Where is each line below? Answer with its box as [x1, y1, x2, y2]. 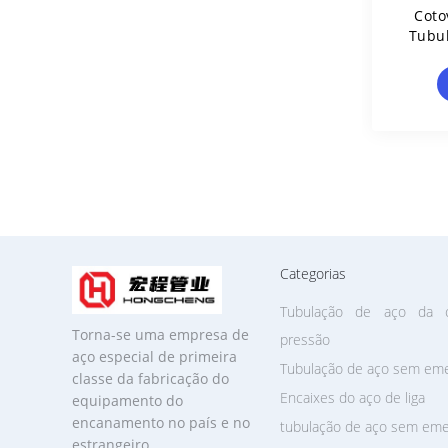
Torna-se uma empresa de [72, 325, 249, 344]
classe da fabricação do [72, 369, 229, 388]
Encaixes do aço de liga [280, 388, 425, 407]
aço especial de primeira [72, 347, 237, 366]
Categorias [280, 264, 346, 283]
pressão [280, 330, 330, 349]
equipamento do [72, 391, 183, 410]
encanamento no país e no [72, 413, 250, 432]
